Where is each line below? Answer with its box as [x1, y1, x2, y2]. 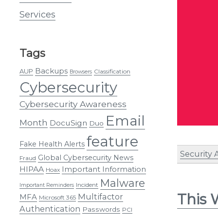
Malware [100, 176, 145, 189]
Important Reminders [19, 182, 74, 188]
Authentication [19, 203, 80, 214]
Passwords [82, 205, 120, 213]
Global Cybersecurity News [38, 153, 133, 162]
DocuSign [50, 118, 87, 127]
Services [19, 9, 55, 20]
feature [87, 132, 138, 150]
